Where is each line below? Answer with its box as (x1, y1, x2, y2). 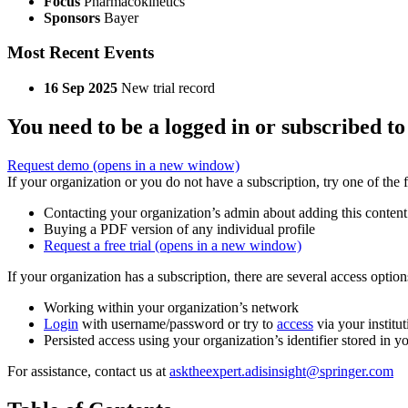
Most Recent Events (7, 43, 154, 63)
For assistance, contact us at (7, 363, 169, 380)
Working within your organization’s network (44, 300, 299, 316)
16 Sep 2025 (44, 80, 117, 97)
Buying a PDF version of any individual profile (44, 221, 315, 238)
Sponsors (44, 9, 104, 25)
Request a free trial (44, 238, 155, 254)
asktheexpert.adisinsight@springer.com (169, 363, 393, 380)
